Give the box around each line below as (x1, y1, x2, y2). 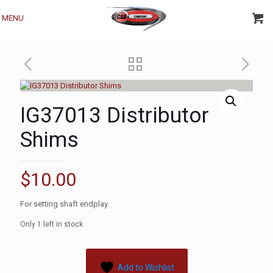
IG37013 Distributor (20, 103, 209, 128)
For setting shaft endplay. (20, 199, 109, 208)
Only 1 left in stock (20, 220, 83, 229)
